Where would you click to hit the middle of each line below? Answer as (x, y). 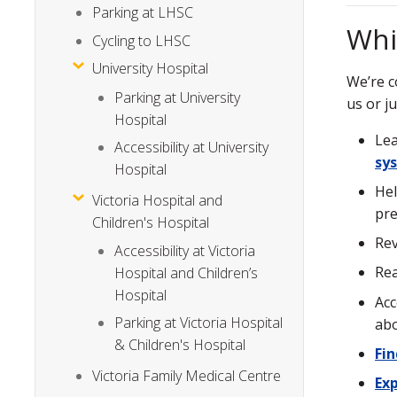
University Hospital (151, 69)
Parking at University (178, 97)
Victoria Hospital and (158, 200)
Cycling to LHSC (142, 40)
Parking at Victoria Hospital (199, 323)
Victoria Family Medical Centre (187, 375)
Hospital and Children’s (187, 272)
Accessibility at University (192, 147)
